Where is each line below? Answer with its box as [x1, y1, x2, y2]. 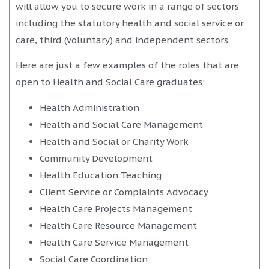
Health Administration [40, 101, 139, 113]
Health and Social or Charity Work [40, 135, 189, 147]
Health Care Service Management [40, 236, 189, 248]
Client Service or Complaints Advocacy [40, 186, 208, 198]
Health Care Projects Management [40, 202, 192, 214]
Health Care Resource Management [40, 219, 197, 231]
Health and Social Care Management [40, 118, 203, 130]
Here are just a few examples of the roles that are [16, 59, 239, 71]
